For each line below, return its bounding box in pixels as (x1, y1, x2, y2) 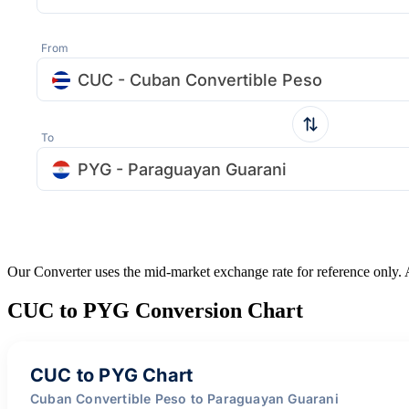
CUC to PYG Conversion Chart (7, 298, 303, 322)
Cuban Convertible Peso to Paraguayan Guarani (30, 390, 339, 406)
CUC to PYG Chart (30, 363, 194, 386)
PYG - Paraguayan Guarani (78, 159, 287, 179)
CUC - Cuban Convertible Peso (78, 69, 322, 89)
